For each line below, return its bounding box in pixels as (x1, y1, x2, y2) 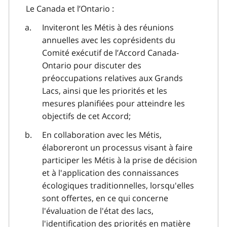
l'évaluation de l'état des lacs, (42, 205, 154, 216)
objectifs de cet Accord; (42, 110, 131, 122)
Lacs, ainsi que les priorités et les (42, 85, 167, 96)
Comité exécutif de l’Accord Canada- (42, 47, 179, 58)
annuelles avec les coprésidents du (42, 34, 175, 46)
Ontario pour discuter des (42, 59, 141, 71)
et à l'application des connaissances (42, 167, 179, 178)
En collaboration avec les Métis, (42, 129, 162, 140)
